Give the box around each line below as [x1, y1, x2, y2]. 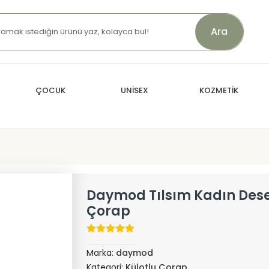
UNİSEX [121, 85, 148, 96]
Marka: [86, 247, 116, 259]
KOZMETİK [199, 85, 238, 96]
